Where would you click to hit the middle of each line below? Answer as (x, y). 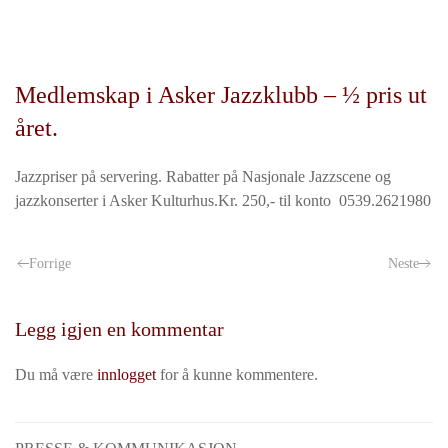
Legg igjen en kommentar (119, 329)
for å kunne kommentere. (237, 374)
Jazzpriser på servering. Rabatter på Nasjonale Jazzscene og (203, 176)
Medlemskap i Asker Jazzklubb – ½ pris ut (221, 95)
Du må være (56, 374)
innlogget (126, 374)
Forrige (50, 263)
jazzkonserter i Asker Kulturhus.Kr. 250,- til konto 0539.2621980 (223, 200)
